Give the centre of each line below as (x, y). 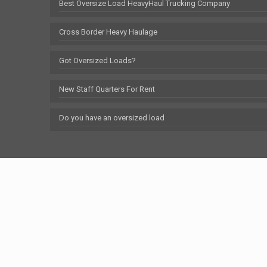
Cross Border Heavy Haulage (108, 32)
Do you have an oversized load (112, 118)
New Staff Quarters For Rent (107, 89)
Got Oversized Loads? (97, 60)
